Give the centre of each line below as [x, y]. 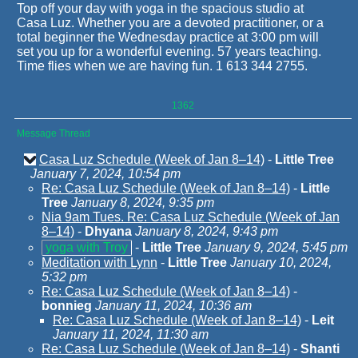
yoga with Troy [87, 247]
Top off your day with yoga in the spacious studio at [160, 8]
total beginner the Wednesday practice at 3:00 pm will [168, 37]
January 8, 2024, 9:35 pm [143, 203]
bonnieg [67, 306]
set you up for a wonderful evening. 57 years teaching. [169, 52]
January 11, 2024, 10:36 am [173, 306]
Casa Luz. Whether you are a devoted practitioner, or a [170, 23]
